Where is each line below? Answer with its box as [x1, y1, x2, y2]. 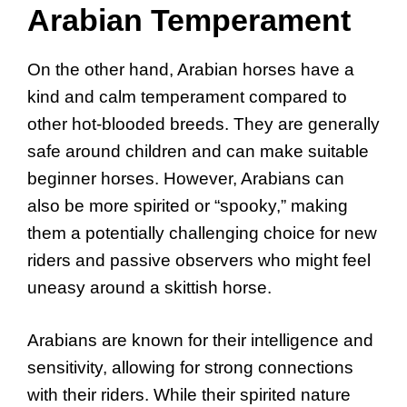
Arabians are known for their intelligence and [27, 331, 373, 351]
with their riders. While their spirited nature [27, 385, 351, 405]
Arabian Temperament [27, 2, 351, 37]
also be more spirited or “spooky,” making [27, 195, 348, 215]
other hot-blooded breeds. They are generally [27, 114, 380, 134]
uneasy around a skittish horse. [27, 277, 272, 297]
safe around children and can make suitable [27, 141, 369, 161]
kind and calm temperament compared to [27, 86, 347, 106]
